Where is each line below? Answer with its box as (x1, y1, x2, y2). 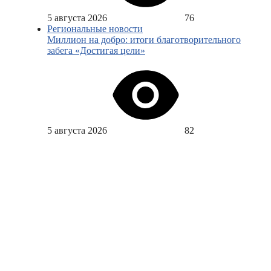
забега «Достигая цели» (47, 45, 145, 56)
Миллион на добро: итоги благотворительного (47, 34, 241, 45)
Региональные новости (47, 24, 143, 34)
